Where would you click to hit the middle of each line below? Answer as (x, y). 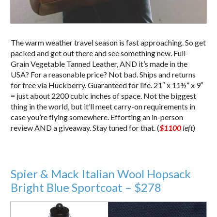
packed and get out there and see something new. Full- (100, 53)
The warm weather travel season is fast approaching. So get (108, 42)
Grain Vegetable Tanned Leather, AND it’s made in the (99, 63)
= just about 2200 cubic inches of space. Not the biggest (104, 95)
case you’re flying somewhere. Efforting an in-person (97, 117)
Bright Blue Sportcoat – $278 (86, 187)
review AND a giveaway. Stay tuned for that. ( (85, 127)
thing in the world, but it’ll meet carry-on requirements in (103, 106)
